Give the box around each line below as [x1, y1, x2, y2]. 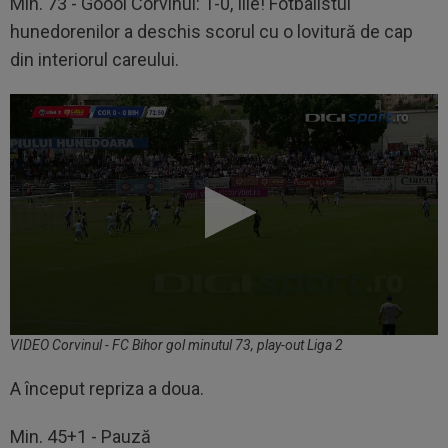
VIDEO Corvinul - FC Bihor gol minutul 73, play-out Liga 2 [10, 336, 343, 353]
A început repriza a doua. [10, 377, 204, 399]
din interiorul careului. [10, 48, 179, 70]
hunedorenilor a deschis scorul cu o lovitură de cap [10, 20, 413, 42]
